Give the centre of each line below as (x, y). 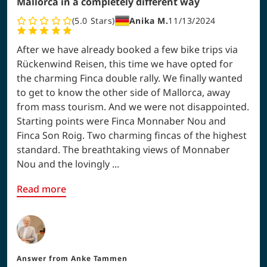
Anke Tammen (99, 258)
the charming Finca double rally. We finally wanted (130, 78)
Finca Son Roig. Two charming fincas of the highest (132, 135)
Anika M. (149, 21)
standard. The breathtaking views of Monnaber (123, 149)
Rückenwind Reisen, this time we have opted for (125, 63)
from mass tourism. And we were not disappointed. (133, 106)
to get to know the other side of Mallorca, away (123, 92)
